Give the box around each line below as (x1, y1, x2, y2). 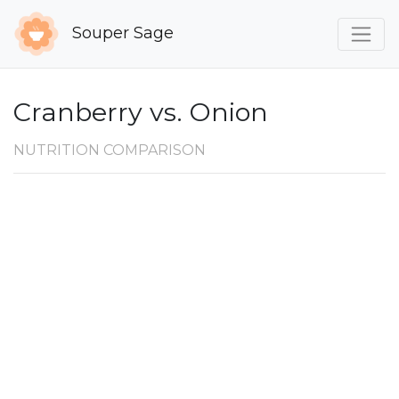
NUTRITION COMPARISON (13, 142, 206, 159)
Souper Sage (68, 22, 175, 43)
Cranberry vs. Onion (13, 96, 268, 128)
